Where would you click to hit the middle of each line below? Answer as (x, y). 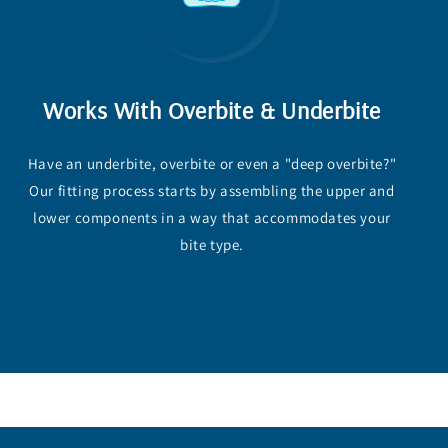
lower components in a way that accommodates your (212, 217)
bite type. (212, 244)
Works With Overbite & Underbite (212, 109)
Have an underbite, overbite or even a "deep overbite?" (212, 163)
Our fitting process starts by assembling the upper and (212, 190)
